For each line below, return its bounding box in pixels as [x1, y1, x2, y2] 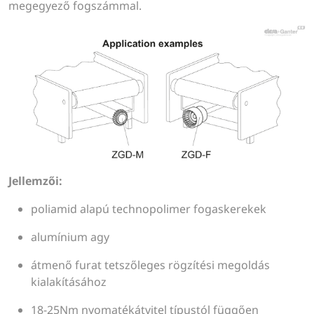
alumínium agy [31, 228, 109, 245]
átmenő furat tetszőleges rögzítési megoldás [31, 257, 270, 273]
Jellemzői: [8, 172, 62, 189]
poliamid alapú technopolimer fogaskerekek [31, 200, 266, 217]
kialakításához [31, 273, 107, 289]
